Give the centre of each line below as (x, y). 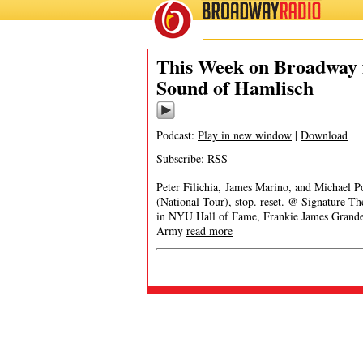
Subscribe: (182, 158)
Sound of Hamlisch (235, 87)
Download (324, 135)
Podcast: (177, 135)
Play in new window (245, 135)
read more (209, 231)
